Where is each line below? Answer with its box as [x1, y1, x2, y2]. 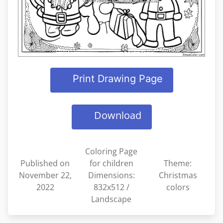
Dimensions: [88, 170, 135, 181]
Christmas [158, 170, 197, 181]
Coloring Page [85, 146, 138, 157]
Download [94, 109, 141, 122]
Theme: [164, 158, 192, 169]
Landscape [91, 194, 132, 205]
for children [89, 158, 133, 169]
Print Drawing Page [72, 73, 163, 85]
